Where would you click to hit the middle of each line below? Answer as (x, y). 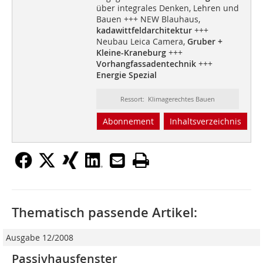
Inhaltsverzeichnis (205, 122)
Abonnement (128, 122)
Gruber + (205, 42)
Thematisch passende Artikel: (104, 213)
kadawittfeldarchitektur (144, 31)
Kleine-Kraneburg (132, 53)
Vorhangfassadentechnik (146, 64)
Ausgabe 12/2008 (40, 238)
